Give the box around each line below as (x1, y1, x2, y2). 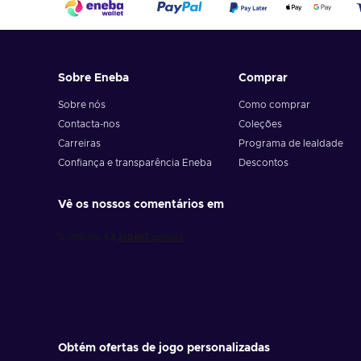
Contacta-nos (58, 119, 120, 129)
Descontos (238, 158, 288, 168)
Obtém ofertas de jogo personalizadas (58, 342, 270, 354)
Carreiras (58, 139, 101, 148)
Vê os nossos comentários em (58, 199, 224, 210)
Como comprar (238, 100, 310, 110)
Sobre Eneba (58, 73, 129, 84)
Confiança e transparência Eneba (58, 158, 212, 168)
